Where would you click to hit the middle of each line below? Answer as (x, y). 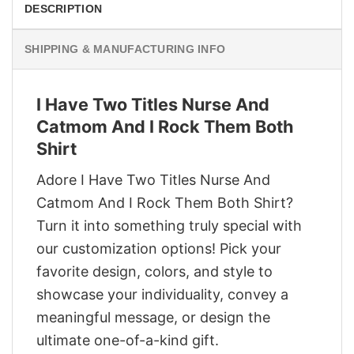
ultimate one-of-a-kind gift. (128, 340)
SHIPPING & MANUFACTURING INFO (125, 49)
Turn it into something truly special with (169, 225)
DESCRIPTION (64, 9)
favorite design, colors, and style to (154, 271)
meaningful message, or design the (153, 317)
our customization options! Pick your (159, 248)
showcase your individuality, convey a (162, 294)
